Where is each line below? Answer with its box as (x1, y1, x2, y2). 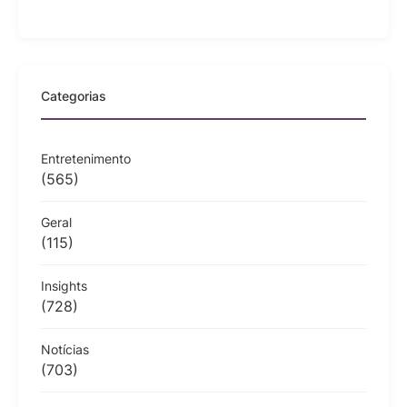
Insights (41, 277, 87, 293)
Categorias (41, 87, 106, 104)
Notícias (41, 341, 89, 357)
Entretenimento (41, 150, 131, 166)
